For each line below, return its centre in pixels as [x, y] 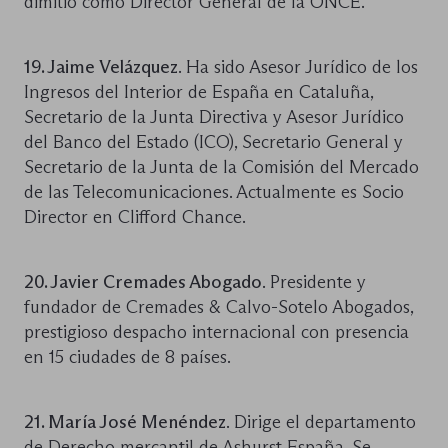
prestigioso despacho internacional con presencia [216, 331]
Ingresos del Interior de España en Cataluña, [198, 91]
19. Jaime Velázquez [101, 66]
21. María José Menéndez [125, 421]
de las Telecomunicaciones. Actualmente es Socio [214, 191]
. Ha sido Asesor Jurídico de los [298, 66]
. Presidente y [314, 281]
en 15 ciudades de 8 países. [127, 356]
